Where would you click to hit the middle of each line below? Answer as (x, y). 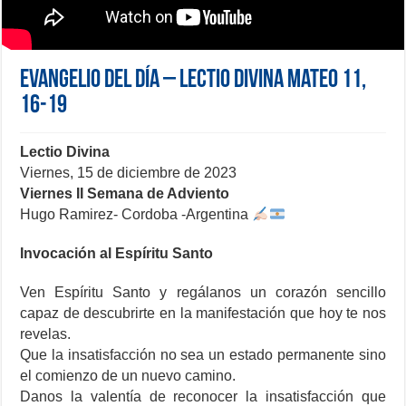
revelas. (46, 334)
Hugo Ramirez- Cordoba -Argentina (136, 215)
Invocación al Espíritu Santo (117, 254)
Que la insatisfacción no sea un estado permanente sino (203, 355)
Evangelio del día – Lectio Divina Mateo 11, (193, 81)
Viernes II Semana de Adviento (125, 194)
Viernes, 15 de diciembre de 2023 (129, 173)
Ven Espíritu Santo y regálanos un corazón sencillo (203, 293)
